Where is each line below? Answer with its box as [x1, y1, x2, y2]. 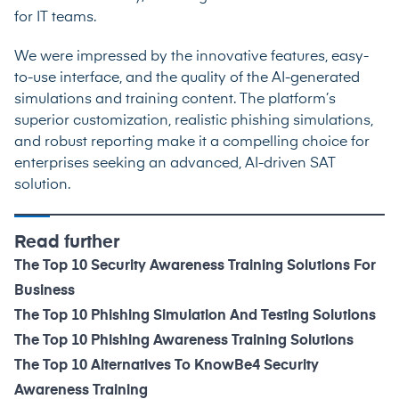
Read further [14, 233, 119, 252]
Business [14, 284, 75, 299]
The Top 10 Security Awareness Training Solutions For [14, 259, 376, 274]
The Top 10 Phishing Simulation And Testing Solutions [14, 309, 376, 324]
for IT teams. [14, 11, 96, 26]
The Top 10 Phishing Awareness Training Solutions [14, 334, 354, 349]
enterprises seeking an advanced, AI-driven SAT [14, 157, 336, 172]
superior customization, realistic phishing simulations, [14, 114, 373, 129]
